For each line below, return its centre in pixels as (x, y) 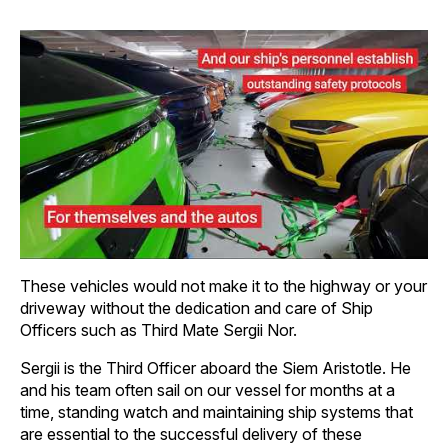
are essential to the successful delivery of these (191, 433)
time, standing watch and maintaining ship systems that (216, 411)
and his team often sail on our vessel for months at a (207, 389)
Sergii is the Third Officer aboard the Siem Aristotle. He (215, 367)
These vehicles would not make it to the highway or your (223, 285)
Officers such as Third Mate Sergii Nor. (158, 329)
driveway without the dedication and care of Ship (196, 307)
